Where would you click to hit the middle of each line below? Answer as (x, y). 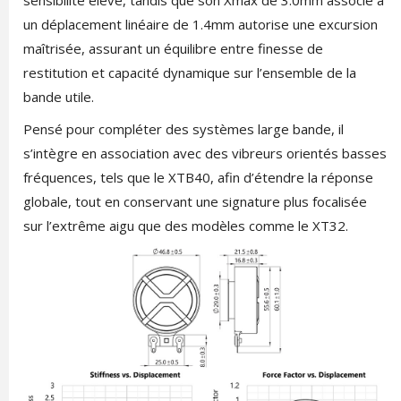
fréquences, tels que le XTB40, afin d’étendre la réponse (198, 177)
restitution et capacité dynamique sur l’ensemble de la (189, 73)
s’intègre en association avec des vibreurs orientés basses (205, 153)
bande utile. (58, 97)
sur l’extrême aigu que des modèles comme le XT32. (185, 226)
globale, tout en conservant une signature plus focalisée (195, 201)
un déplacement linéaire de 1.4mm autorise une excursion (200, 24)
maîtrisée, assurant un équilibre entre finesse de (173, 48)
